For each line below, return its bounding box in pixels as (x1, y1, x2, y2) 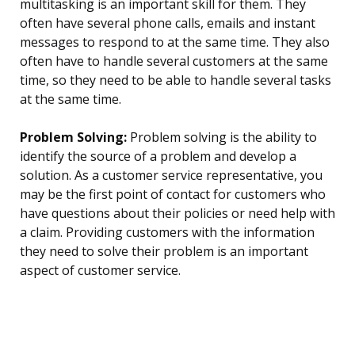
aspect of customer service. (20, 261, 181, 280)
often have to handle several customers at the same (20, 52, 328, 71)
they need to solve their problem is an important (20, 242, 308, 261)
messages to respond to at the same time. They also (20, 33, 330, 52)
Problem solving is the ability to (127, 128, 317, 147)
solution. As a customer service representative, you (20, 166, 323, 185)
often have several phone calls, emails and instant (20, 14, 315, 32)
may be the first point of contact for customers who (20, 185, 326, 204)
